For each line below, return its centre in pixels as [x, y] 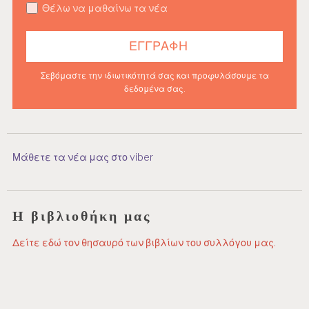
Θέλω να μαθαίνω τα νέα [105, 8]
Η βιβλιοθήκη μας [82, 215]
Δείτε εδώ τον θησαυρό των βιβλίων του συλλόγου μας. [144, 242]
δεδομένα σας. [154, 88]
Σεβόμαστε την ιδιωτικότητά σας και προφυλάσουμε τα [154, 75]
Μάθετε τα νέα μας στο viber [83, 157]
